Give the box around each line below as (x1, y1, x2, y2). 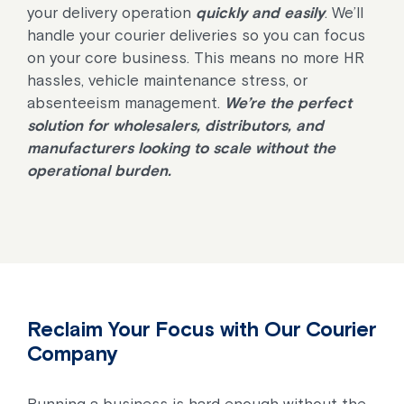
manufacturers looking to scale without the (27, 139, 335, 157)
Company (27, 342, 118, 365)
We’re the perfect (225, 94, 352, 112)
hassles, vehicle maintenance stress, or (27, 71, 308, 89)
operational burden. (27, 161, 171, 179)
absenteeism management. (27, 94, 225, 112)
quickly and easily (196, 4, 325, 22)
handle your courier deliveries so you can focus (27, 26, 365, 44)
